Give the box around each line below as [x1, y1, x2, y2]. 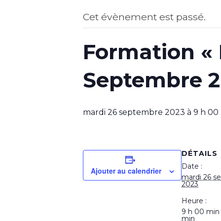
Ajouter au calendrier [90, 165, 161, 176]
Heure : [182, 196, 207, 205]
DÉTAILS [182, 148, 218, 158]
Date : [182, 161, 202, 171]
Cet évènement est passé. [83, 10, 206, 23]
